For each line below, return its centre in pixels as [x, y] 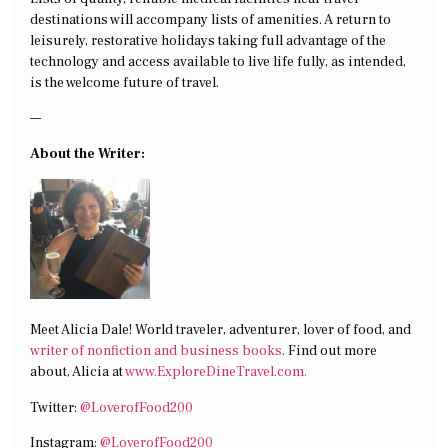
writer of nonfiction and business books [156, 351]
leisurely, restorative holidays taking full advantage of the [208, 40]
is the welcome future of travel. [124, 82]
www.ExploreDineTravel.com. [216, 372]
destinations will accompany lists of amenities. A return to [210, 19]
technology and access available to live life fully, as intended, [218, 61]
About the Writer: [87, 153]
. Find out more [329, 351]
